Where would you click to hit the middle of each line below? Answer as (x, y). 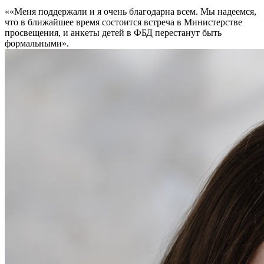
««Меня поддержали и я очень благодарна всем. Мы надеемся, (131, 11)
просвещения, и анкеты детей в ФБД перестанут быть (113, 32)
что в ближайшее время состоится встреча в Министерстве (123, 22)
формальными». (37, 43)
